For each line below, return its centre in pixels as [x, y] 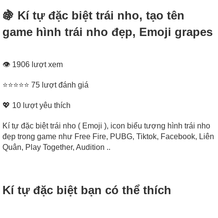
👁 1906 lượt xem [33, 65]
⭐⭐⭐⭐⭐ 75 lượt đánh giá [45, 85]
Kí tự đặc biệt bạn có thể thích [87, 190]
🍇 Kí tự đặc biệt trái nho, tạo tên [93, 15]
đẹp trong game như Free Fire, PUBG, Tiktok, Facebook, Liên [108, 137]
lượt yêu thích [46, 106]
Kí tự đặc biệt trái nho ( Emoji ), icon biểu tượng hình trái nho [106, 126]
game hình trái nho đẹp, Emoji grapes [108, 32]
